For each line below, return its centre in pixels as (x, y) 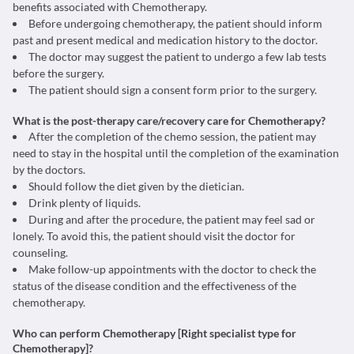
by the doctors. (49, 169)
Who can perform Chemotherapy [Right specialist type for (154, 333)
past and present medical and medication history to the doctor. (165, 40)
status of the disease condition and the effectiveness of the (154, 286)
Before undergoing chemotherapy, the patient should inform (175, 23)
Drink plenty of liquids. (85, 203)
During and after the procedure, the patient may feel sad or (172, 219)
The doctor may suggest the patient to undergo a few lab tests (177, 56)
